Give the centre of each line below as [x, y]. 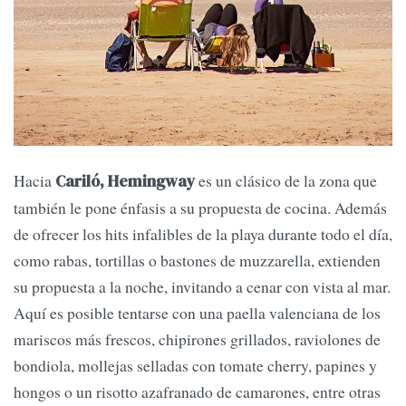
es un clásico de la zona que [288, 181]
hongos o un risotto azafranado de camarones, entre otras [197, 392]
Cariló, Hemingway [127, 182]
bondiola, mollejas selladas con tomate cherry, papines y [195, 366]
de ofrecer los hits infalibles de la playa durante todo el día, [203, 234]
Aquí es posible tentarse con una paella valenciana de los [197, 313]
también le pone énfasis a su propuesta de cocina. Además [200, 208]
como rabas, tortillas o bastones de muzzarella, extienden [197, 261]
